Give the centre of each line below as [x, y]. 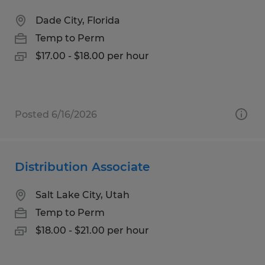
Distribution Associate [82, 167]
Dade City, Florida [78, 20]
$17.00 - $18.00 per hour [92, 56]
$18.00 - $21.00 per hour [92, 230]
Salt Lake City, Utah [83, 195]
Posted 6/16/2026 [56, 114]
